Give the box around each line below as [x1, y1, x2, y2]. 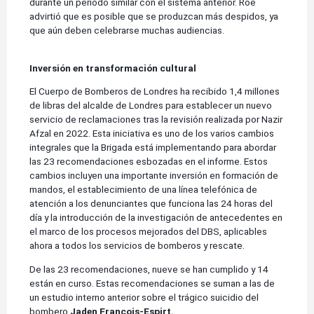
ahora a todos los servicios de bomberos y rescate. [29, 240, 245, 252]
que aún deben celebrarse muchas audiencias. [29, 25, 224, 36]
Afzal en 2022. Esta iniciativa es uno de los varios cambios [29, 128, 274, 139]
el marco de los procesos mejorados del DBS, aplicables [29, 226, 267, 238]
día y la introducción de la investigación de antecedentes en [29, 212, 282, 224]
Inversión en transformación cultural [29, 62, 196, 74]
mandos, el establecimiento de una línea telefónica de [29, 184, 257, 196]
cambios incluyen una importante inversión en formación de [29, 170, 278, 182]
